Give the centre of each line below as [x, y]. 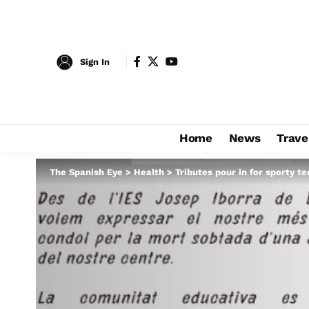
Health [149, 172]
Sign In [95, 62]
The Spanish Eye [86, 172]
